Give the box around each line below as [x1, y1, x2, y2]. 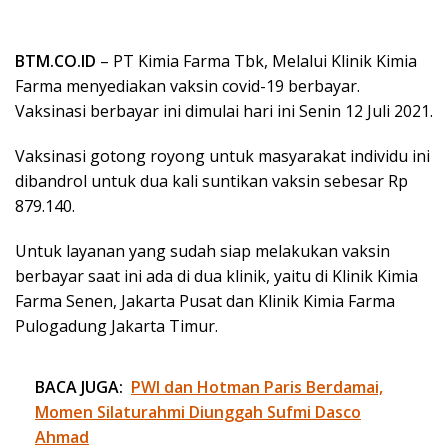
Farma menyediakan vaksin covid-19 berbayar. [15, 74, 360, 97]
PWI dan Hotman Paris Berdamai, [131, 375, 383, 398]
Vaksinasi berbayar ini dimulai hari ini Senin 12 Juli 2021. [15, 99, 433, 122]
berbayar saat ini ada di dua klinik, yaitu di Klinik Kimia [15, 264, 418, 287]
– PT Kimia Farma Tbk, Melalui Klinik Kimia [96, 49, 417, 72]
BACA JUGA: [35, 375, 123, 398]
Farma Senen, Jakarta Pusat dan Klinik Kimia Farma [15, 289, 395, 312]
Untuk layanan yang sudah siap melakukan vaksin [15, 239, 390, 262]
